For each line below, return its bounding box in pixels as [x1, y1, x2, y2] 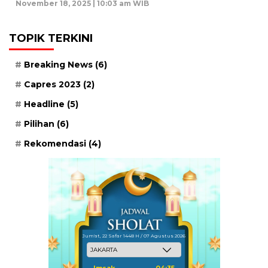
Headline [24, 99, 65, 110]
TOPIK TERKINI [9, 32, 93, 45]
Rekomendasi [24, 138, 86, 150]
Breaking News [24, 59, 93, 71]
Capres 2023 [24, 79, 81, 90]
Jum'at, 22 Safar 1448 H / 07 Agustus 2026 [83, 233, 185, 239]
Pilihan [24, 118, 54, 130]
